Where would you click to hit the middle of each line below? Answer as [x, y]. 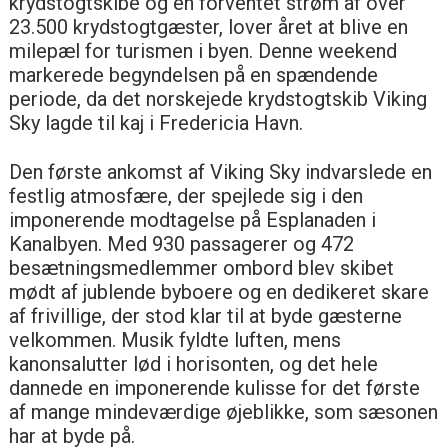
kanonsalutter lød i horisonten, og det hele [193, 363]
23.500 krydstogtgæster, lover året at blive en [208, 26]
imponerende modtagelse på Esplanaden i [192, 219]
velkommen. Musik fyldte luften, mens [174, 339]
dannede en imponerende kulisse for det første [214, 387]
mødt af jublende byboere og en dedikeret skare [218, 291]
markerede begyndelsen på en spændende [193, 74]
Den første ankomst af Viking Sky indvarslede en [220, 171]
